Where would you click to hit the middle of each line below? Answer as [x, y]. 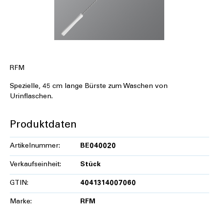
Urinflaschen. [31, 97]
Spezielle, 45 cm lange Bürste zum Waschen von [89, 87]
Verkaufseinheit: [35, 165]
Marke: [21, 202]
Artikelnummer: [35, 146]
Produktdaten [43, 126]
